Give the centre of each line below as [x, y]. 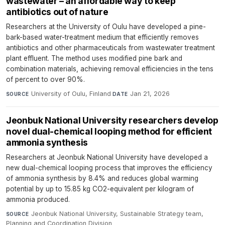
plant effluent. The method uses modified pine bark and [94, 59]
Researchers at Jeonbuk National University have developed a [107, 157]
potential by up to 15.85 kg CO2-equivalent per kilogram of [100, 189]
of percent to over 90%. [45, 80]
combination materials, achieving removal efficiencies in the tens [110, 69]
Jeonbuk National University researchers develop [112, 121]
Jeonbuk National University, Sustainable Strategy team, [117, 214]
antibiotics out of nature [57, 12]
